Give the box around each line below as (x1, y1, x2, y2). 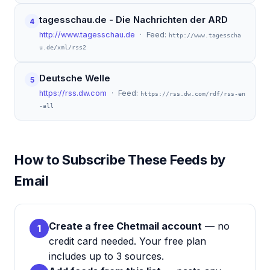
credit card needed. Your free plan (49, 235, 206, 247)
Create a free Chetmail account (49, 220, 202, 232)
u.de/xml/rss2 (39, 44, 86, 51)
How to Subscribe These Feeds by (14, 152, 226, 168)
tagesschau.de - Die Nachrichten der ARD (39, 14, 228, 25)
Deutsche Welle (39, 72, 110, 84)
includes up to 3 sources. (49, 250, 164, 262)
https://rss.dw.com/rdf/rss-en (140, 90, 245, 97)
